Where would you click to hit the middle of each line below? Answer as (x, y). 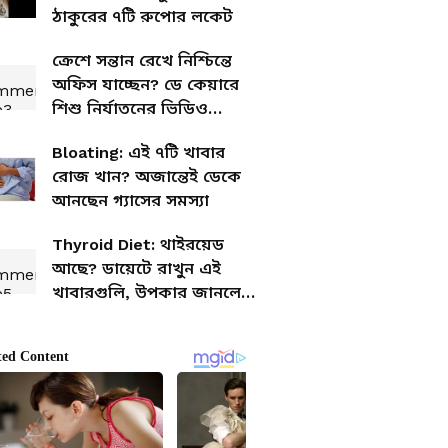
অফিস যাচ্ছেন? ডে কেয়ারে (145, 84)
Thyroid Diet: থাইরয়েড (138, 244)
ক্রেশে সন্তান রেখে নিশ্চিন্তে (142, 60)
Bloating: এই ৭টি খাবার (138, 152)
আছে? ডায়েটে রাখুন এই (136, 268)
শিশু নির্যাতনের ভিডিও (130, 108)
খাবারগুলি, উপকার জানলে (146, 292)
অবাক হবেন (94, 316)
